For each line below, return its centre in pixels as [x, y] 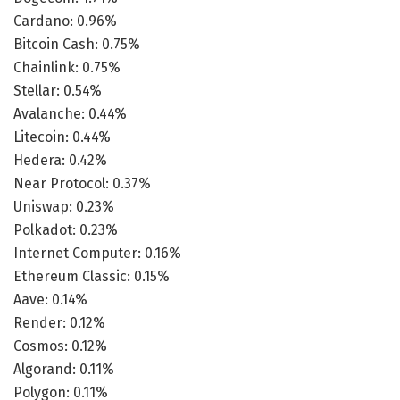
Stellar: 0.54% [58, 90]
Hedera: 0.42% [60, 160]
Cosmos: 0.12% [60, 346]
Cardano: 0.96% [65, 21]
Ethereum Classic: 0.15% [92, 276]
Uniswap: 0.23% [64, 206]
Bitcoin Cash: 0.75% [77, 44]
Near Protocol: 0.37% [82, 183]
